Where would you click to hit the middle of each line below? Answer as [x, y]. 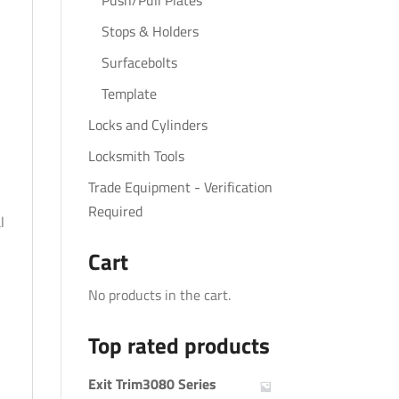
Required [115, 211]
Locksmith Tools [136, 156]
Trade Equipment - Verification [180, 187]
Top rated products [179, 346]
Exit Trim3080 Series [152, 384]
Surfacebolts [139, 62]
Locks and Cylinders [147, 125]
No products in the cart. [159, 295]
